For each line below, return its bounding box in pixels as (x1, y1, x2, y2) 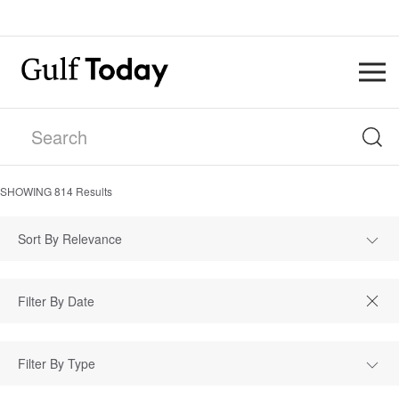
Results (73, 183, 112, 199)
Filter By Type (18, 354, 95, 372)
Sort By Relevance (18, 230, 122, 248)
